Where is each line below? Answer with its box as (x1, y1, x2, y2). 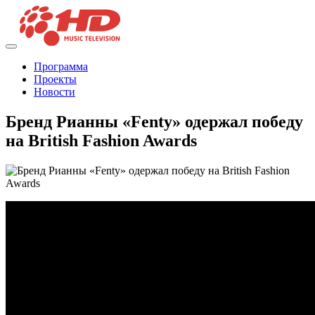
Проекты (34, 73, 77, 86)
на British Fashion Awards (6, 131, 197, 150)
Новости (34, 86, 75, 98)
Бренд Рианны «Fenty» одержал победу (6, 112, 303, 131)
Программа (34, 60, 88, 73)
